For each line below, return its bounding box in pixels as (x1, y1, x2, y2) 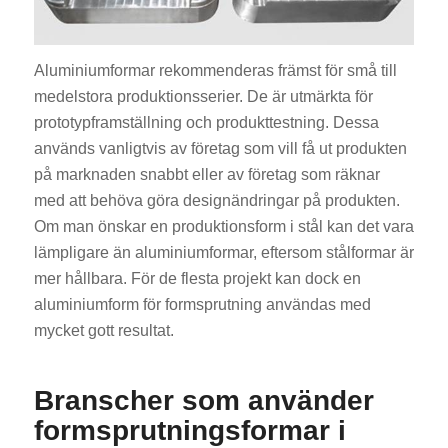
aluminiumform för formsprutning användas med (33, 296, 371, 314)
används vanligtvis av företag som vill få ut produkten (33, 140, 407, 158)
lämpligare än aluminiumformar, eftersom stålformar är (33, 244, 414, 262)
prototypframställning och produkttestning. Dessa (33, 114, 379, 132)
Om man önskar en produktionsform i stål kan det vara (33, 218, 414, 236)
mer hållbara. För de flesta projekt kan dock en (33, 270, 361, 288)
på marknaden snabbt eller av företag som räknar (33, 166, 380, 184)
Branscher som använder (33, 385, 374, 417)
